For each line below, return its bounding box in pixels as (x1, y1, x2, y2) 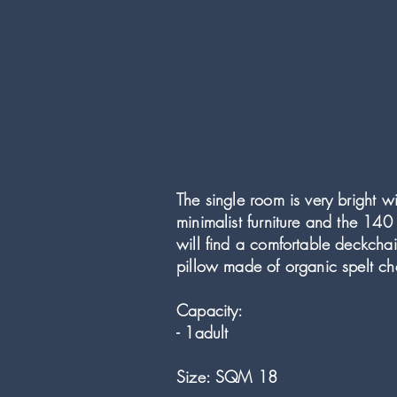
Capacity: (176, 300, 244, 321)
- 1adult (176, 322, 229, 343)
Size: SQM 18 (176, 366, 278, 387)
